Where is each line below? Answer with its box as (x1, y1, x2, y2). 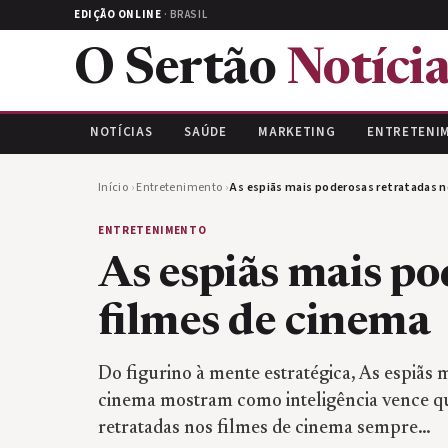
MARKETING (258, 123, 336, 141)
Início (98, 179, 129, 196)
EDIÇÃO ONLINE (74, 7, 162, 22)
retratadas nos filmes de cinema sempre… (98, 419, 431, 438)
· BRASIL (161, 7, 208, 22)
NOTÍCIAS (90, 123, 153, 141)
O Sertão (74, 46, 287, 96)
